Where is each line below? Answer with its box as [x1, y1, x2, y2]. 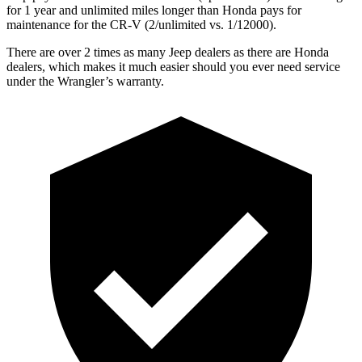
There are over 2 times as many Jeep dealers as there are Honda [6, 44, 329, 59]
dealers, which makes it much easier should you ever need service [6, 59, 340, 74]
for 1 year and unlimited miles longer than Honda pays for [6, 2, 301, 17]
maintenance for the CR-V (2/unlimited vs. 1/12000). [6, 17, 276, 32]
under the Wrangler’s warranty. [6, 74, 164, 88]
